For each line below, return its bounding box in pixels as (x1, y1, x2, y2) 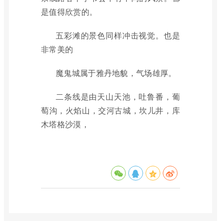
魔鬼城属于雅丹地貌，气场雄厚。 (56, 67, 177, 78)
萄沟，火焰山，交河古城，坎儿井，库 (41, 105, 180, 116)
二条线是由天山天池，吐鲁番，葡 (56, 91, 180, 102)
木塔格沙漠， (41, 118, 89, 130)
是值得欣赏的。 (41, 6, 98, 17)
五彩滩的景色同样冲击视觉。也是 (56, 30, 180, 41)
